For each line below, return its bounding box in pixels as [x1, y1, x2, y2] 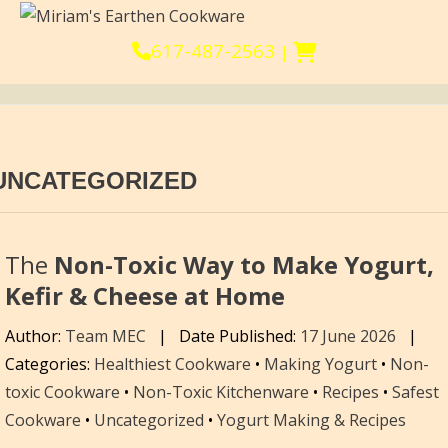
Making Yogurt [264, 353, 377, 376]
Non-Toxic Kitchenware [133, 381, 309, 404]
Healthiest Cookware [94, 353, 251, 376]
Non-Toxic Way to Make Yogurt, [48, 247, 434, 281]
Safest [392, 381, 439, 404]
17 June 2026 [300, 325, 400, 348]
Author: [5, 325, 65, 348]
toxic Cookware [5, 381, 120, 404]
